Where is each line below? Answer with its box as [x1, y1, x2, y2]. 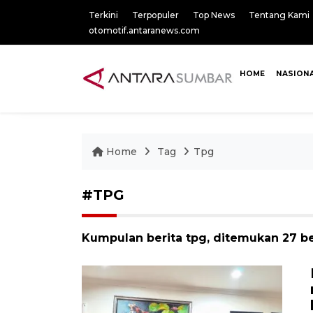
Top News [193, 10, 235, 20]
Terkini [89, 10, 118, 20]
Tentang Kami [249, 10, 310, 20]
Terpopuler [132, 10, 179, 20]
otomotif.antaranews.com [89, 25, 200, 36]
